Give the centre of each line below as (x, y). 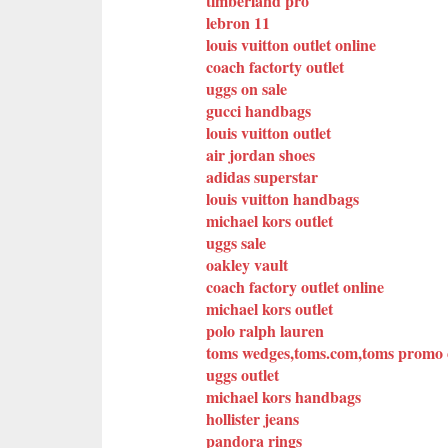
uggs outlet (242, 374)
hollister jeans (252, 418)
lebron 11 (238, 22)
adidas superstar (262, 176)
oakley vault (247, 264)
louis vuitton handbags (282, 198)
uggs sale (236, 242)
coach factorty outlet (275, 66)
